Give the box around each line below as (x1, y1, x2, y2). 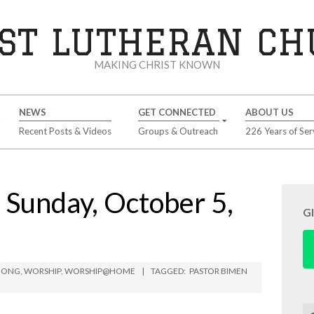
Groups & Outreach (137, 125, 218, 137)
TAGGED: (151, 266, 186, 276)
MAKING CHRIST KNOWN (94, 58, 220, 71)
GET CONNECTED (137, 107, 216, 118)
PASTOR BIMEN (189, 266, 247, 276)
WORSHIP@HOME (64, 266, 135, 276)
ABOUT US (245, 107, 294, 118)
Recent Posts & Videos (18, 125, 111, 137)
